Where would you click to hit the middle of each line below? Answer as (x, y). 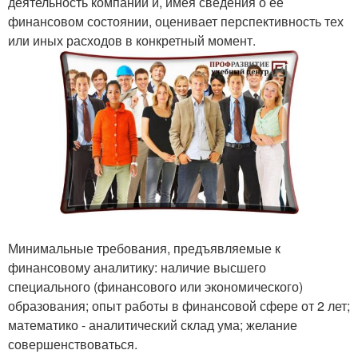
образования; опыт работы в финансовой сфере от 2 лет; (179, 305)
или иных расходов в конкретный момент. (132, 40)
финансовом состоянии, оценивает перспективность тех (176, 21)
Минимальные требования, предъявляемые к (144, 248)
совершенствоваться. (73, 344)
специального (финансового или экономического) (155, 286)
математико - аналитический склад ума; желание (153, 324)
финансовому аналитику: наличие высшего (137, 267)
